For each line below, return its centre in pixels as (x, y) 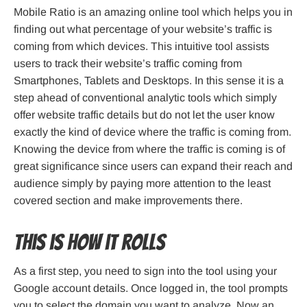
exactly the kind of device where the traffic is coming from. (152, 132)
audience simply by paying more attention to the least (142, 184)
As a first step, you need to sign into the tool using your (145, 271)
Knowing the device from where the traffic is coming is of (149, 149)
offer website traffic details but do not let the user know (144, 115)
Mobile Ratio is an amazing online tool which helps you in (153, 12)
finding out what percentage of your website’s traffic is (143, 29)
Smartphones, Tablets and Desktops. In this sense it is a (149, 81)
